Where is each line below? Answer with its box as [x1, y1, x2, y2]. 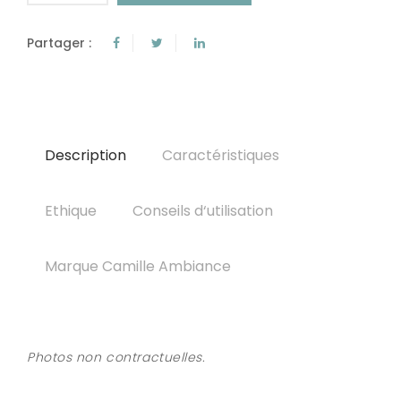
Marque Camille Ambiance [45, 256, 231, 277]
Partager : [27, 34, 91, 53]
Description [45, 145, 126, 166]
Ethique [45, 200, 97, 222]
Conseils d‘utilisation [132, 200, 273, 222]
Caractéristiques [162, 145, 279, 166]
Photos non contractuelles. [27, 348, 206, 367]
